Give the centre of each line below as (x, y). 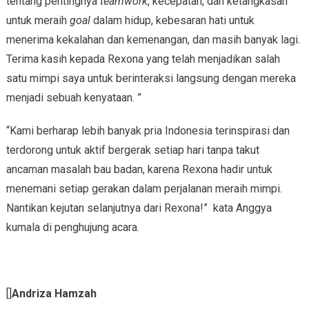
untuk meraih (38, 20)
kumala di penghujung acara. (72, 227)
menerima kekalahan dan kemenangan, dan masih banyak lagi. (153, 39)
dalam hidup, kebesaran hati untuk (172, 20)
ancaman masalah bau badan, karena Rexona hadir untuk (139, 169)
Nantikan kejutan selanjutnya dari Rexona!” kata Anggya (139, 208)
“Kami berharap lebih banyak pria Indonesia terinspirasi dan (148, 130)
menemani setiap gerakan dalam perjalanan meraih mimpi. (144, 188)
